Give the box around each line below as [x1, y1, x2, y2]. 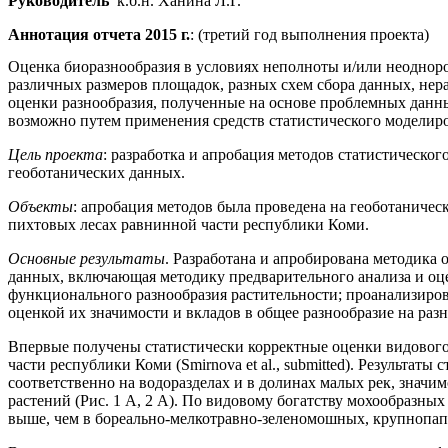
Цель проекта [8, 146, 103, 164]
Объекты [8, 198, 73, 216]
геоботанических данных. [8, 164, 185, 182]
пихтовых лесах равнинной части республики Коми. [8, 216, 369, 234]
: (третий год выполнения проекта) [190, 26, 429, 44]
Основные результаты [8, 250, 165, 268]
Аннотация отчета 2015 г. [8, 26, 190, 44]
